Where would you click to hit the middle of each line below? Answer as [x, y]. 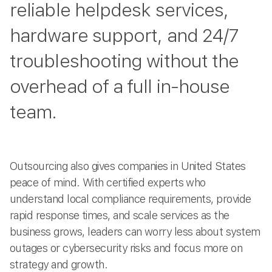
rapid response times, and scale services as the [120, 215]
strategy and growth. [59, 264]
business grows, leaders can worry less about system [135, 231]
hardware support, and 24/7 [124, 35]
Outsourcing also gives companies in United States [128, 166]
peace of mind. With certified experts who [108, 182]
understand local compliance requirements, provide [131, 199]
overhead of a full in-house [120, 86]
